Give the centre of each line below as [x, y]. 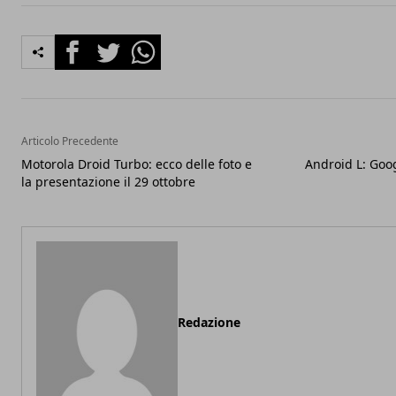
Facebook [86, 44]
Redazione [209, 322]
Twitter [113, 44]
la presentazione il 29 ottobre [108, 182]
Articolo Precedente [70, 141]
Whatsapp [159, 44]
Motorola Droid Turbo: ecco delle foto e [137, 164]
